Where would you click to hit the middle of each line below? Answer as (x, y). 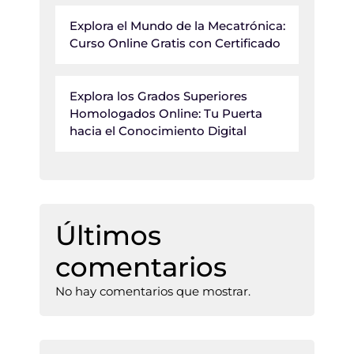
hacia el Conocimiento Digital (158, 131)
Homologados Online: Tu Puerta (166, 114)
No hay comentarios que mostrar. (153, 292)
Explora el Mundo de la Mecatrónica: (177, 26)
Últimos (108, 236)
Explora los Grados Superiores (158, 96)
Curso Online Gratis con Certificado (175, 43)
